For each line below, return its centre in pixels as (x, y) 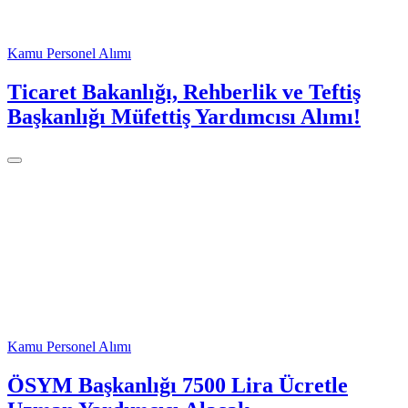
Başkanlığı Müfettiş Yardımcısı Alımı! (184, 117)
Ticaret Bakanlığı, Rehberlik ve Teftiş (184, 92)
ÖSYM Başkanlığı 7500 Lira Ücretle (178, 386)
